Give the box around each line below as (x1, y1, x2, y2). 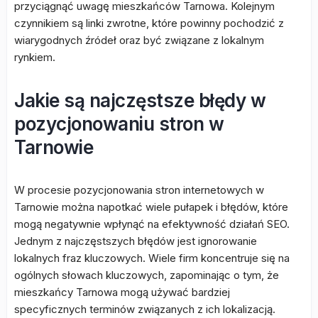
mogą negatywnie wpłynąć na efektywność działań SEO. (14, 217, 290, 231)
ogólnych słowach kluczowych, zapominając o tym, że (14, 268, 279, 282)
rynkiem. (14, 50, 55, 64)
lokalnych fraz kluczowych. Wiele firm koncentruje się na (14, 251, 290, 265)
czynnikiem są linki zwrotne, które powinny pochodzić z (14, 16, 284, 30)
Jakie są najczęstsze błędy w (14, 89, 265, 111)
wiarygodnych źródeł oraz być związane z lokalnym (14, 33, 264, 47)
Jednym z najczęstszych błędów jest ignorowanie (14, 234, 257, 248)
